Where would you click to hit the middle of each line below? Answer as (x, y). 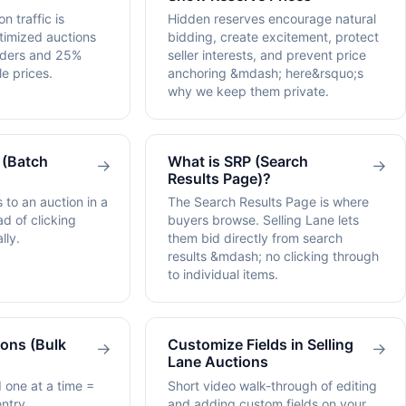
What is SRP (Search (238, 162)
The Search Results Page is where (268, 202)
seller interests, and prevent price (267, 55)
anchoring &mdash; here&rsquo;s (266, 73)
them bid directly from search (255, 238)
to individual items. (223, 275)
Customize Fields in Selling (261, 345)
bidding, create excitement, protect (273, 37)
